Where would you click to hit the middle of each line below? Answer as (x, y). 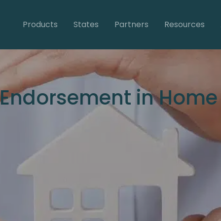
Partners (131, 24)
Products (40, 24)
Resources (184, 24)
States (86, 24)
